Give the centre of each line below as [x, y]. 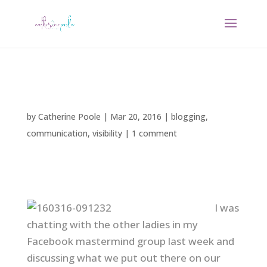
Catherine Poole [69, 117]
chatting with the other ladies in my [112, 224]
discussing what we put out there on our [123, 258]
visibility [107, 133]
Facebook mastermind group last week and [130, 241]
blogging [188, 117]
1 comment [154, 133]
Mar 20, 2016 [136, 117]
